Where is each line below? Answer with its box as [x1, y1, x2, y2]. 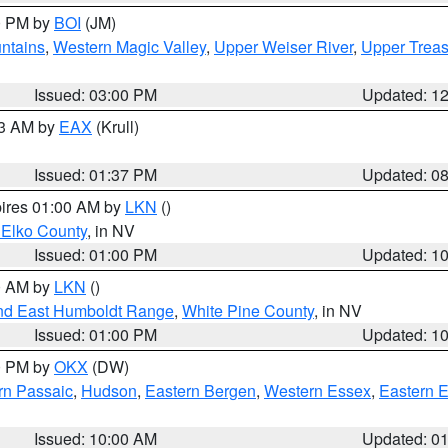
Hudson [81, 379, 137, 402]
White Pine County [182, 299, 314, 322]
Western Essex [264, 379, 371, 402]
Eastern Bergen [145, 379, 256, 402]
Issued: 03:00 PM [34, 83, 158, 106]
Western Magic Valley [53, 35, 206, 58]
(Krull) [92, 115, 139, 138]
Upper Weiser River [214, 35, 353, 58]
